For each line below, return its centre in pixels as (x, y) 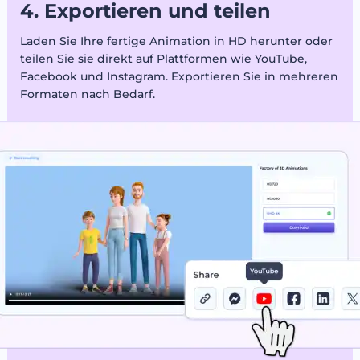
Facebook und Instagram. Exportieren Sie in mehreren (179, 76)
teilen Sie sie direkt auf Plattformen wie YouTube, (163, 58)
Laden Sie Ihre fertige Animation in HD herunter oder (176, 41)
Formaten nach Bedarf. (87, 94)
